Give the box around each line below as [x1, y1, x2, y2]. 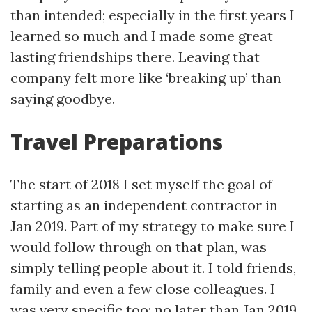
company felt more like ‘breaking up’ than [10, 69, 281, 86]
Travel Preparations [10, 127, 223, 156]
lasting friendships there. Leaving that [10, 48, 260, 65]
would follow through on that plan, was [10, 238, 267, 256]
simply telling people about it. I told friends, [10, 259, 296, 276]
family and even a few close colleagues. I [10, 280, 275, 297]
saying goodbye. [10, 90, 115, 107]
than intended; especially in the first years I [10, 6, 295, 24]
